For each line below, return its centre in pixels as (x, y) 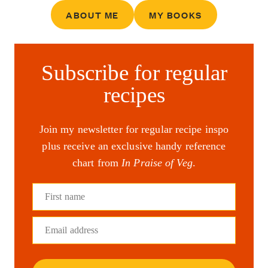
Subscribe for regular (134, 73)
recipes (134, 95)
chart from (97, 163)
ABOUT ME (92, 15)
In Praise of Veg (157, 163)
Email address (72, 230)
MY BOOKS (176, 15)
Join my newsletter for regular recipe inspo (134, 130)
